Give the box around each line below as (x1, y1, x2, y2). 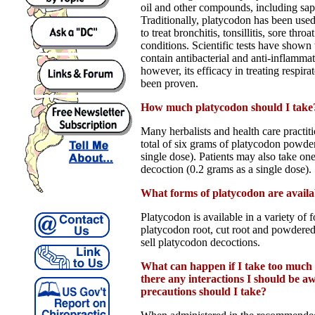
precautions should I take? (141, 285, 266, 297)
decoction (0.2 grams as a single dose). (141, 162, 311, 175)
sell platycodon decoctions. (141, 236, 260, 248)
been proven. (141, 77, 198, 89)
